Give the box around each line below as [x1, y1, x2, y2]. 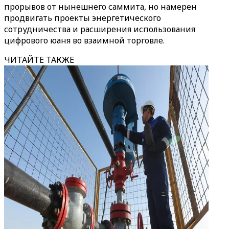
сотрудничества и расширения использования [4, 24, 195, 35]
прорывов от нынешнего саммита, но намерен [4, 1, 197, 12]
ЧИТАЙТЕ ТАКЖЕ [4, 54, 74, 65]
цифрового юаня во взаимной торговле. [4, 35, 165, 46]
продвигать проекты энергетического [4, 12, 161, 24]
